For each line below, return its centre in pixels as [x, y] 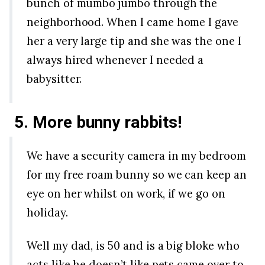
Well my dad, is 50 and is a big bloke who [133, 245]
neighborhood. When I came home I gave [132, 22]
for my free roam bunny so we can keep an [137, 174]
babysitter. [54, 79]
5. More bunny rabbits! [98, 122]
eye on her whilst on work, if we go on [126, 193]
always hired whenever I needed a [115, 60]
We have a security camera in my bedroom [136, 155]
